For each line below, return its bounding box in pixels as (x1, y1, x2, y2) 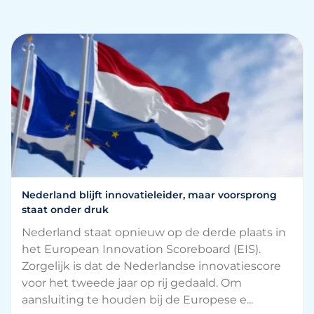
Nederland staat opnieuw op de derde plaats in (22, 226, 286, 239)
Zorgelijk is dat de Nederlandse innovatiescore (22, 259, 281, 273)
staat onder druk (22, 203, 109, 216)
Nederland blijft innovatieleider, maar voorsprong (22, 189, 277, 201)
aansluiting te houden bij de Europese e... (22, 293, 253, 306)
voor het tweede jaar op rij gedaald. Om (22, 276, 242, 289)
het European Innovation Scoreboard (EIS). (22, 243, 261, 256)
